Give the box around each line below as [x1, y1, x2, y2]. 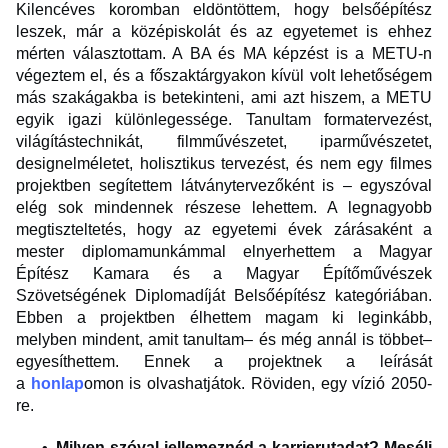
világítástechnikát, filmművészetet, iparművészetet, [16, 133, 432, 151]
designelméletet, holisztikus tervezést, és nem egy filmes [16, 155, 432, 173]
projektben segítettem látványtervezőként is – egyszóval [16, 177, 432, 195]
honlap [30, 375, 84, 393]
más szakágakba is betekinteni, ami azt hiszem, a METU [16, 89, 432, 107]
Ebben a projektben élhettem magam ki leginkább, [16, 309, 432, 327]
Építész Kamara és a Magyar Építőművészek [16, 265, 432, 283]
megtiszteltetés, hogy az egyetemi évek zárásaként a [16, 221, 432, 239]
